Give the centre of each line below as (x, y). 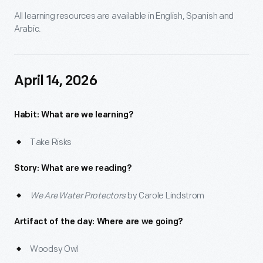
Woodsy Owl (54, 249)
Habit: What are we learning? (74, 115)
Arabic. (28, 29)
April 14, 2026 (55, 82)
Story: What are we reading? (73, 169)
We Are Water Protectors (78, 196)
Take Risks (51, 142)
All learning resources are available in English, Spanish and (124, 16)
